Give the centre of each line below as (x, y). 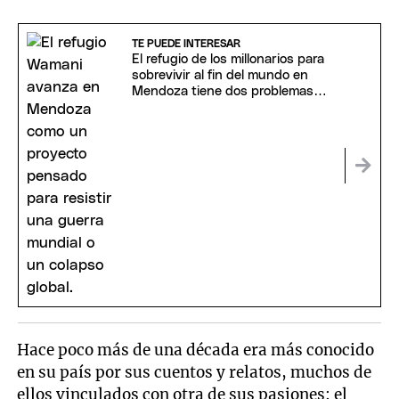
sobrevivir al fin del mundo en (220, 76)
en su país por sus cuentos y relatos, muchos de (195, 373)
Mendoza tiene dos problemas (222, 92)
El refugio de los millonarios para (228, 60)
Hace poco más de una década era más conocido (196, 350)
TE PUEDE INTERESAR (186, 44)
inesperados (168, 108)
